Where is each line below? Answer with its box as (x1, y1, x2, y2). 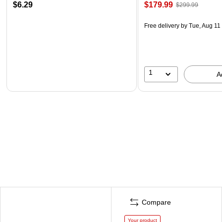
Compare (142, 198, 171, 206)
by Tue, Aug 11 (179, 22, 221, 29)
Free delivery (144, 22, 180, 29)
